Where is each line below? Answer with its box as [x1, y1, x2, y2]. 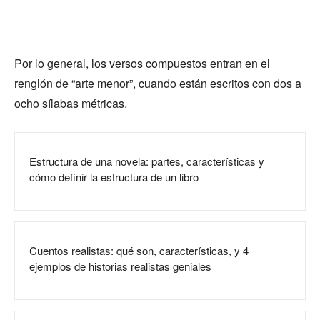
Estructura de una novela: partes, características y [29, 154, 264, 169]
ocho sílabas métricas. [14, 95, 130, 111]
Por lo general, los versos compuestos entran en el [14, 55, 270, 71]
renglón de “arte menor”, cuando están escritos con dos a [14, 75, 301, 91]
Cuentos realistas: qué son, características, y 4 [29, 243, 249, 258]
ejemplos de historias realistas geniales [29, 259, 211, 274]
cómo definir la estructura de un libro [29, 169, 199, 184]
